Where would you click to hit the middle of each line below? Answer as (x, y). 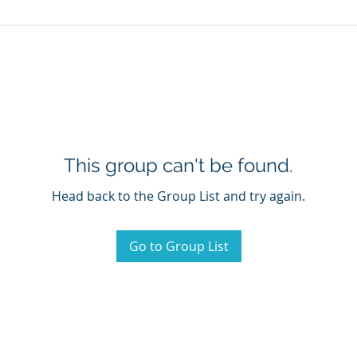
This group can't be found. (178, 165)
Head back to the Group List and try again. (178, 196)
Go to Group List (178, 246)
